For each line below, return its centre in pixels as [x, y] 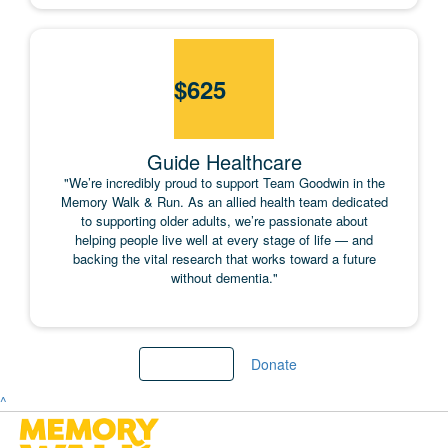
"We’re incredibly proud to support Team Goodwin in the [224, 183]
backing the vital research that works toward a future [224, 259]
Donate [273, 364]
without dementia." [224, 278]
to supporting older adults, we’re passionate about [224, 221]
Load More [186, 364]
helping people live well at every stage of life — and [224, 240]
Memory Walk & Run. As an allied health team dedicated [224, 202]
